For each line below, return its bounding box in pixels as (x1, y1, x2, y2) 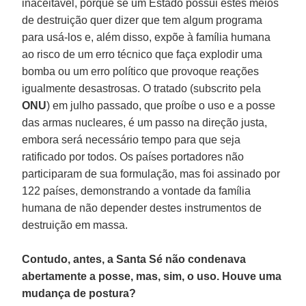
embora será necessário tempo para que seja (22, 133, 241, 145)
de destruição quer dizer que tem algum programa (22, 14, 263, 26)
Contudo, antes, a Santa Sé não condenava (22, 253, 247, 265)
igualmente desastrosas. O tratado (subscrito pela (22, 82, 262, 94)
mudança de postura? (22, 287, 137, 299)
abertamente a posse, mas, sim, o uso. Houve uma (22, 270, 282, 282)
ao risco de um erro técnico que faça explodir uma (22, 48, 263, 60)
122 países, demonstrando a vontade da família (22, 184, 251, 197)
